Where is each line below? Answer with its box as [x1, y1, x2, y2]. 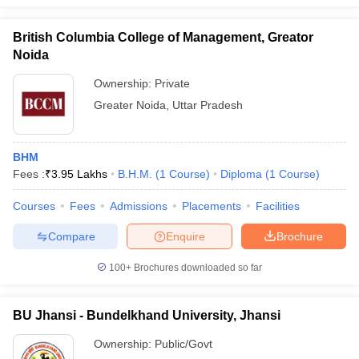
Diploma [220, 167, 262, 180]
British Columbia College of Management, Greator [13, 30, 313, 44]
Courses [13, 200, 55, 212]
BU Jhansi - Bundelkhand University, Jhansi [13, 309, 280, 322]
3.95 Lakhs [51, 167, 107, 180]
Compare [47, 229, 95, 243]
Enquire [166, 229, 205, 243]
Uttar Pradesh [172, 99, 243, 111]
